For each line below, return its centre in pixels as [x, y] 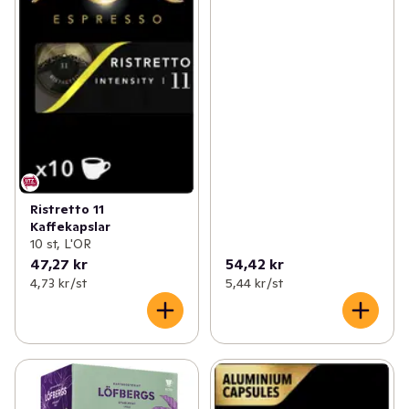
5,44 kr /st [254, 283]
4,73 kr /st [58, 283]
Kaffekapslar [70, 226]
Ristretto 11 [67, 209]
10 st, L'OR [61, 243]
